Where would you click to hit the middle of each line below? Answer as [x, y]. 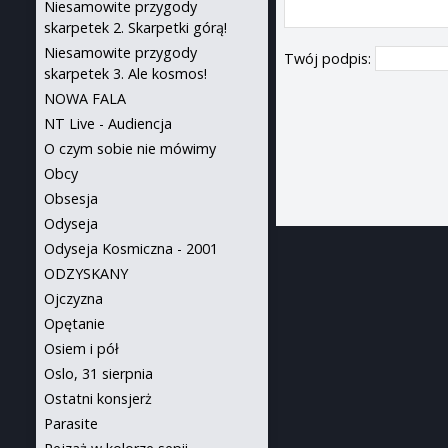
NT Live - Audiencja [108, 123]
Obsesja [71, 198]
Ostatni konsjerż [98, 398]
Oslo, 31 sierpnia [98, 373]
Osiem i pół [81, 348]
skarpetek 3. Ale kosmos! [125, 73]
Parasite [71, 423]
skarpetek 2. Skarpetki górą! [135, 27]
